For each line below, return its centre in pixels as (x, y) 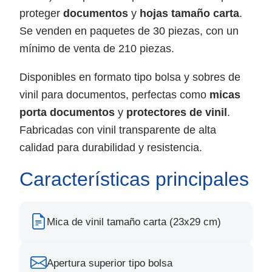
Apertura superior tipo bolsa (110, 263)
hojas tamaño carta (189, 13)
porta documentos (67, 112)
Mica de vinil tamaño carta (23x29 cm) (134, 222)
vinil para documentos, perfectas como (114, 94)
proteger (41, 13)
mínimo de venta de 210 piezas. (97, 48)
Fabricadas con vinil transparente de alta (118, 130)
